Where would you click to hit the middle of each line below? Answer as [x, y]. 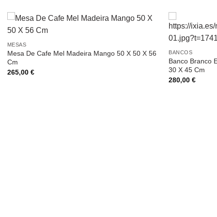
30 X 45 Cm [187, 70]
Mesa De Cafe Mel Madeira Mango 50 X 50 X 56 [82, 54]
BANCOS [181, 53]
